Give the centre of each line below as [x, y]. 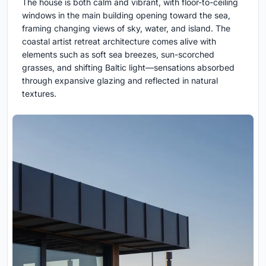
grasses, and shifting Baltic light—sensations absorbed [128, 68]
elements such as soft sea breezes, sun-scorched [118, 55]
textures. [39, 94]
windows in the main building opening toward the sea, [126, 15]
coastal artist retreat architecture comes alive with [119, 42]
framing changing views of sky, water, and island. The [126, 28]
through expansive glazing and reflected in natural [120, 81]
